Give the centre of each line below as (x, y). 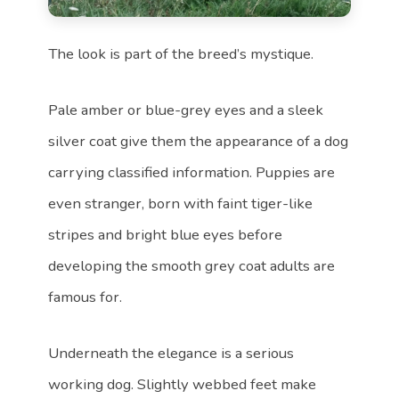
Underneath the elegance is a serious (171, 354)
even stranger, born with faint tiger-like (181, 204)
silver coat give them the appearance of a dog (199, 142)
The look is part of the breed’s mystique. (181, 54)
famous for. (85, 297)
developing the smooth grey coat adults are (192, 266)
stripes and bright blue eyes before (166, 235)
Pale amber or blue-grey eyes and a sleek (186, 110)
